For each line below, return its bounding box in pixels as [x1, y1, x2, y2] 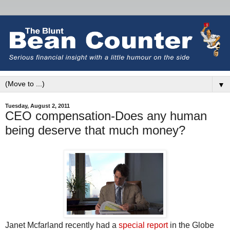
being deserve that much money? [5, 123, 185, 137]
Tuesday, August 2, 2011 [5, 102, 70, 109]
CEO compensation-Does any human [5, 108, 207, 123]
